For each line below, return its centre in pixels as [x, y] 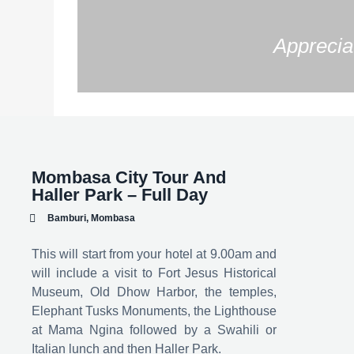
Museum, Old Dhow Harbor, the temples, [154, 292]
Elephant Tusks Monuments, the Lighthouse [154, 311]
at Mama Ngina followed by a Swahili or [154, 330]
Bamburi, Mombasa [91, 218]
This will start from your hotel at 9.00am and [154, 254]
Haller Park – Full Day [120, 195]
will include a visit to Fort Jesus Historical [154, 273]
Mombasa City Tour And [129, 177]
